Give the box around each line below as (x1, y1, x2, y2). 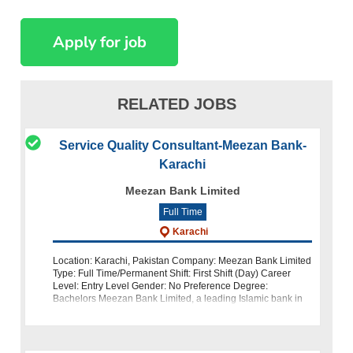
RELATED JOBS (117, 95, 236, 113)
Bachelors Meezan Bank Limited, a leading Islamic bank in (53, 292, 303, 304)
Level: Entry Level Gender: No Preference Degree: (53, 280, 269, 292)
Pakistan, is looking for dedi (53, 305, 171, 317)
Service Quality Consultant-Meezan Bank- (58, 138, 307, 152)
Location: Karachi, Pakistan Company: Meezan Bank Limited (53, 255, 312, 266)
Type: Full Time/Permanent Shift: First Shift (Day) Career (53, 267, 292, 279)
